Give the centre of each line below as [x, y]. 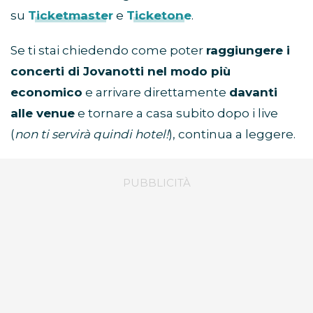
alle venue [43, 113]
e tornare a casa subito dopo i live [176, 113]
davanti [253, 92]
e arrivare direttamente [156, 92]
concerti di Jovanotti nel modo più [121, 71]
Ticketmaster [71, 15]
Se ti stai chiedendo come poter [108, 50]
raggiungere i [248, 50]
